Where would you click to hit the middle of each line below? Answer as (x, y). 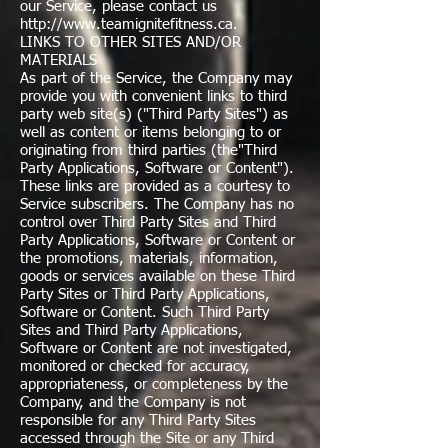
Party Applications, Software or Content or (157, 240)
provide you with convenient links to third (153, 96)
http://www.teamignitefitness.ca (126, 24)
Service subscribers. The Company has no (157, 204)
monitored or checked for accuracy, (135, 366)
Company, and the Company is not (133, 402)
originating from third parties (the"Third (148, 150)
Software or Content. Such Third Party (144, 312)
